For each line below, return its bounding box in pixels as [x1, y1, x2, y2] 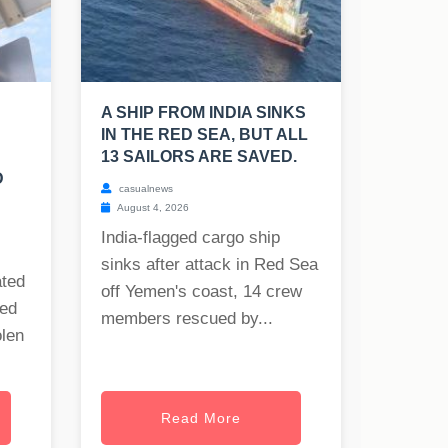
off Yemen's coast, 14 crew [101, 282, 302, 302]
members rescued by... [101, 309, 273, 329]
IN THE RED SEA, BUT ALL [101, 126, 308, 144]
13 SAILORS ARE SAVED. [101, 148, 297, 166]
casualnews [116, 183, 173, 195]
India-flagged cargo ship [101, 228, 280, 248]
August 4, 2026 [115, 202, 189, 214]
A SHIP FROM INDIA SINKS [101, 104, 306, 122]
